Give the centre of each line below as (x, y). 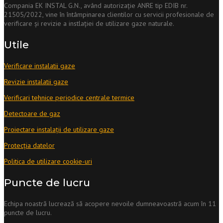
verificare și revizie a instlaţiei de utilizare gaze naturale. (89, 23)
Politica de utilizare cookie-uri (48, 161)
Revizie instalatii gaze (36, 81)
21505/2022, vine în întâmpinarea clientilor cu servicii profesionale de (109, 14)
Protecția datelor (29, 145)
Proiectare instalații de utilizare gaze (59, 129)
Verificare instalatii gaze (40, 65)
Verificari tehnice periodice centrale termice (69, 97)
